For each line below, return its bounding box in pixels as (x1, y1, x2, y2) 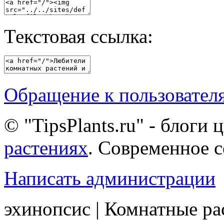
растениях (4, 137, 88, 159)
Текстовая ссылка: (4, 25, 153, 47)
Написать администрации (4, 167, 215, 189)
